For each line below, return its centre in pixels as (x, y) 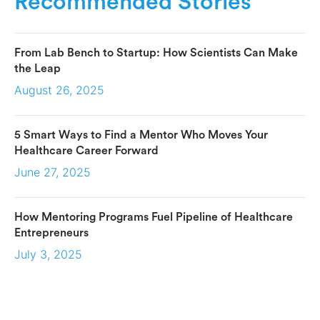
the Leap (37, 68)
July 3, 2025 (48, 254)
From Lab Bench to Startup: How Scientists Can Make (156, 52)
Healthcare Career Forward (86, 150)
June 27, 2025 (52, 172)
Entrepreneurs (51, 232)
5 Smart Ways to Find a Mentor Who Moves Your (141, 135)
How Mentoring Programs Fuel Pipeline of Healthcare (154, 217)
